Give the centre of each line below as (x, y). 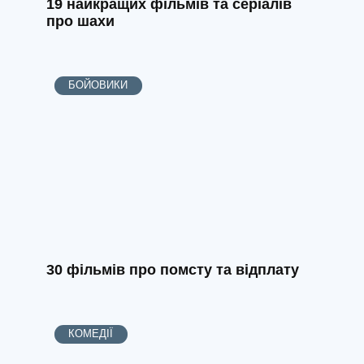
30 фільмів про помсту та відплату (172, 270)
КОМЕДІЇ (91, 334)
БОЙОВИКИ (98, 85)
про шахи (80, 21)
